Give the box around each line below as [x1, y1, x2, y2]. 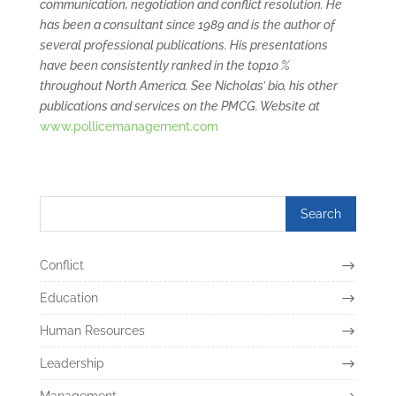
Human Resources [39, 323, 145, 338]
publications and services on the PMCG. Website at [39, 98, 320, 113]
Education [39, 290, 98, 305]
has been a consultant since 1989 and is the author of [39, 17, 335, 32]
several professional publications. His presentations [39, 37, 328, 52]
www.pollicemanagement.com [39, 118, 218, 133]
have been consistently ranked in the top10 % [39, 57, 290, 72]
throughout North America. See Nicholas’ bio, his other [39, 78, 338, 93]
